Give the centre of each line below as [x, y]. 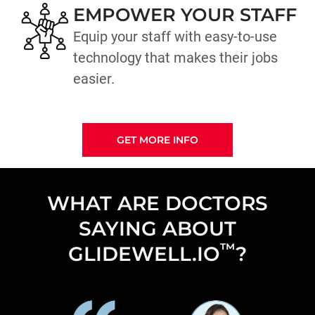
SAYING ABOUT [157, 229]
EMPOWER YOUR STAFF [185, 15]
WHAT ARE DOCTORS [157, 204]
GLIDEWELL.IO [144, 254]
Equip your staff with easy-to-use [175, 37]
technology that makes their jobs [175, 58]
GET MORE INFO [157, 140]
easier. [94, 79]
